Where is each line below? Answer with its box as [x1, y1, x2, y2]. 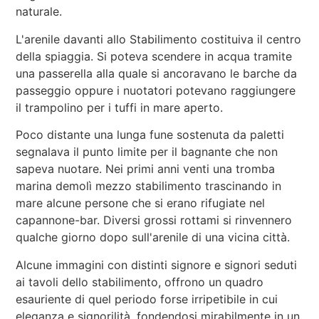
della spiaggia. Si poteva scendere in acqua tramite [16, 48, 293, 63]
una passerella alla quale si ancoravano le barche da [16, 66, 298, 80]
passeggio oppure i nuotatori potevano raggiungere [16, 83, 296, 98]
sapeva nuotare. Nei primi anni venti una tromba [16, 162, 276, 177]
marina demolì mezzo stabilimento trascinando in [16, 179, 282, 194]
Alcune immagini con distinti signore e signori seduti [16, 257, 298, 272]
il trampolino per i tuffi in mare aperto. [16, 100, 224, 115]
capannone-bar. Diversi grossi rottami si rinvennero [16, 213, 293, 228]
